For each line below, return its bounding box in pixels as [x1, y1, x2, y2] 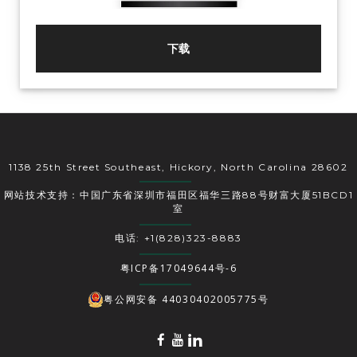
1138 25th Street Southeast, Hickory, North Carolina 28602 [9, 161, 348, 174]
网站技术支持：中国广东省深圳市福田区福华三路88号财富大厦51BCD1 [3, 189, 354, 202]
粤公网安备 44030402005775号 [104, 292, 269, 307]
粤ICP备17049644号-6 [120, 261, 237, 276]
